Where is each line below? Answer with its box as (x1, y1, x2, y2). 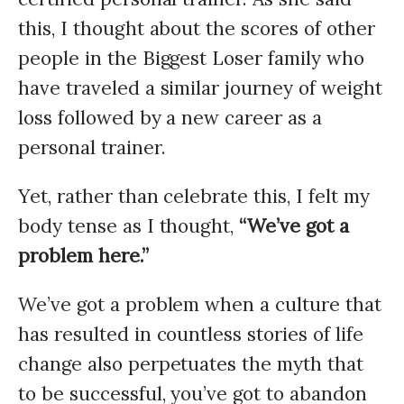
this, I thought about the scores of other (18, 16, 375, 41)
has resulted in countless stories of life (18, 322, 363, 346)
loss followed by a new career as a (18, 106, 322, 130)
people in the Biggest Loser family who (18, 46, 364, 70)
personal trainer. (18, 135, 166, 160)
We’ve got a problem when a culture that (18, 292, 381, 317)
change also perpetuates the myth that (18, 352, 363, 376)
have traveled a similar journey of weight (18, 76, 382, 100)
